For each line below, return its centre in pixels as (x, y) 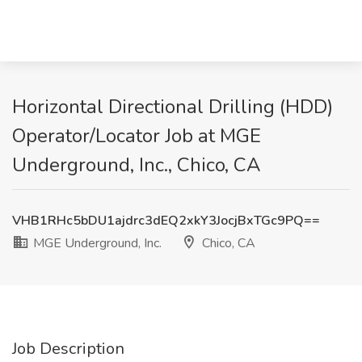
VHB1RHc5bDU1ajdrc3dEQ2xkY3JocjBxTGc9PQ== (166, 221)
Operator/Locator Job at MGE (137, 136)
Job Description (68, 349)
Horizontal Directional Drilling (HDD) (173, 107)
